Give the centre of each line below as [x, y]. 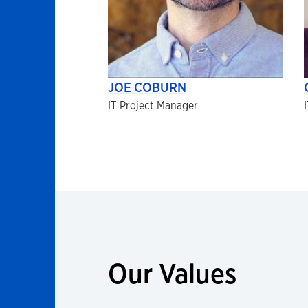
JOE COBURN [147, 87]
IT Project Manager [153, 105]
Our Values [172, 273]
